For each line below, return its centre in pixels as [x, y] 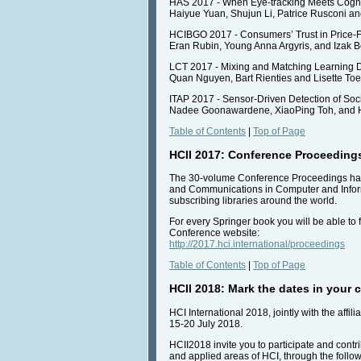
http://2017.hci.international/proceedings [257, 245]
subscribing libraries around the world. [253, 201]
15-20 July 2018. [206, 324]
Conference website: [214, 233]
